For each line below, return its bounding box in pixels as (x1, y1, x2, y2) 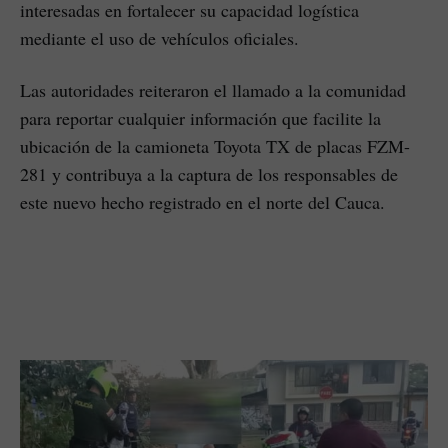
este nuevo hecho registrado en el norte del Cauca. (20, 190, 385, 215)
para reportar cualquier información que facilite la (20, 106, 381, 131)
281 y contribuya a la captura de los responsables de (20, 162, 398, 187)
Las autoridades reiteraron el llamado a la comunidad (20, 78, 406, 103)
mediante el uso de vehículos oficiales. (20, 26, 299, 51)
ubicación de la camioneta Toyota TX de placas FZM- (20, 134, 410, 159)
